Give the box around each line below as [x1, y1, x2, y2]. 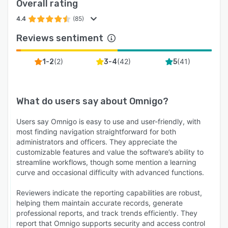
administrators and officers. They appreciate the [16, 137, 177, 146]
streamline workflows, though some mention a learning [16, 157, 196, 166]
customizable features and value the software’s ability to [16, 147, 204, 156]
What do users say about [16, 95, 129, 107]
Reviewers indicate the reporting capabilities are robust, [16, 188, 202, 197]
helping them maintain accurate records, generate [16, 198, 183, 207]
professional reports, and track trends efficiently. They [16, 208, 197, 217]
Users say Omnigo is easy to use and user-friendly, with [16, 117, 201, 126]
